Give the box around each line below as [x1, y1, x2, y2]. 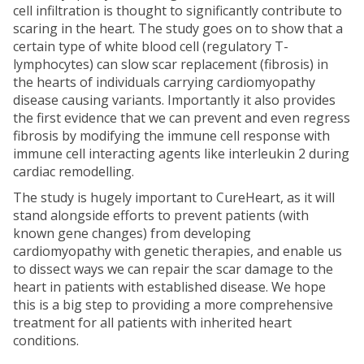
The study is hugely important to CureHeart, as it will [13, 188, 335, 207]
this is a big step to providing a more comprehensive [13, 296, 333, 314]
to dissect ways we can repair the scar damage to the [13, 260, 333, 279]
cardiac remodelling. [13, 162, 141, 181]
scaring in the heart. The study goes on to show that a [13, 19, 343, 38]
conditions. [13, 331, 102, 350]
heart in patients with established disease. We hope [13, 278, 326, 297]
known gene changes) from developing [13, 224, 251, 243]
